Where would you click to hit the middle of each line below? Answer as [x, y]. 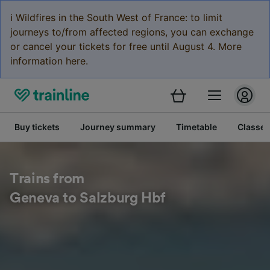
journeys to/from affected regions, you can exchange [132, 32]
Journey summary [118, 127]
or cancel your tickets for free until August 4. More [126, 46]
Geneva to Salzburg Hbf [88, 198]
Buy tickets [37, 127]
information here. [49, 61]
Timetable [196, 127]
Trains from [47, 179]
